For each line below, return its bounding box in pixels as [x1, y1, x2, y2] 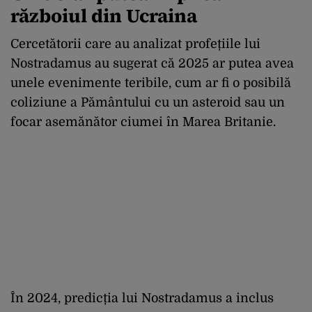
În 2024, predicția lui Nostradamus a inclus [10, 290, 274, 305]
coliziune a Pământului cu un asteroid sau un [10, 95, 285, 109]
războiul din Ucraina [10, 2, 197, 29]
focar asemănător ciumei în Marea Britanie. [10, 114, 276, 129]
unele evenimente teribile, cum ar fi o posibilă [10, 75, 291, 90]
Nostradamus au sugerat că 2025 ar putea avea [10, 56, 294, 70]
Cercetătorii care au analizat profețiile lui [10, 36, 260, 51]
